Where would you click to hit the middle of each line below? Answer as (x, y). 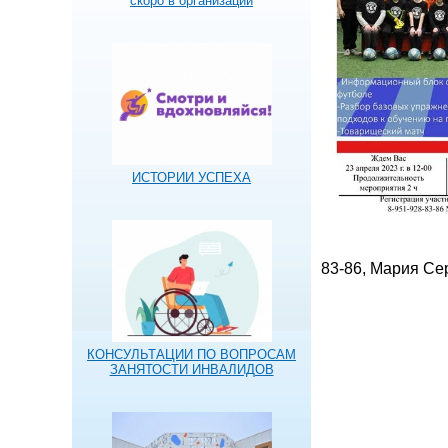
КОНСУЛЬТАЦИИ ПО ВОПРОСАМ (191, 354)
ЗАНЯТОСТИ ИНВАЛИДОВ (191, 369)
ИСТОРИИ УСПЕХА (191, 178)
